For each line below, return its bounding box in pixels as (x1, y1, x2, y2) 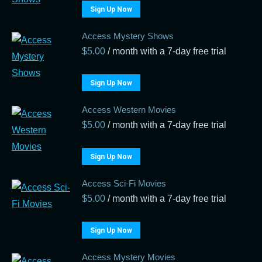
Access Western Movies (82, 105, 176, 115)
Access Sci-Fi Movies (82, 178, 166, 188)
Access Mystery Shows (82, 31, 174, 41)
